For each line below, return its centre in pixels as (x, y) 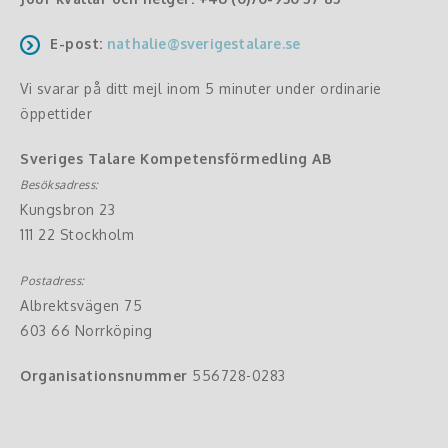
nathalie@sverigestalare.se (204, 44)
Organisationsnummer (104, 376)
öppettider (56, 114)
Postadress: (52, 281)
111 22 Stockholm (77, 235)
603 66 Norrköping (86, 331)
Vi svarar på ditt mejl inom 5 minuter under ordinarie (201, 89)
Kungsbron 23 (67, 210)
